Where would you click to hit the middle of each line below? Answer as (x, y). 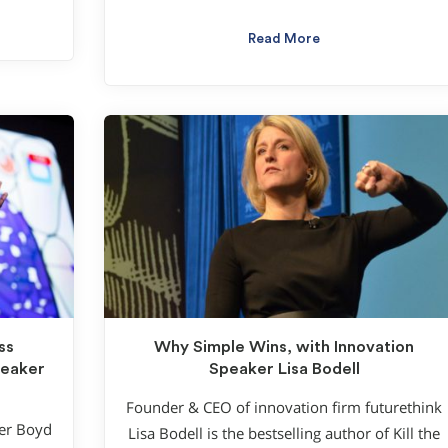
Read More (284, 38)
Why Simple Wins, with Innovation (284, 347)
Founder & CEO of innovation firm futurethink (284, 407)
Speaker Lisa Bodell (284, 369)
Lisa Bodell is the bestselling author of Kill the (284, 433)
